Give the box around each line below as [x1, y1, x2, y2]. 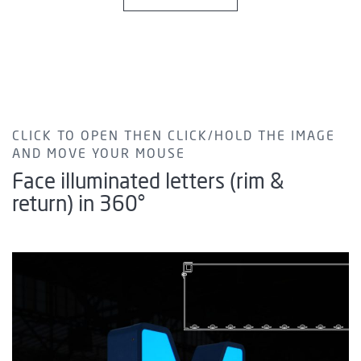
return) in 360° [12, 194, 145, 216]
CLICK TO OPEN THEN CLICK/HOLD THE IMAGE [12, 130, 335, 143]
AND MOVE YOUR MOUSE [12, 147, 185, 161]
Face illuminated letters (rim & [12, 172, 284, 193]
